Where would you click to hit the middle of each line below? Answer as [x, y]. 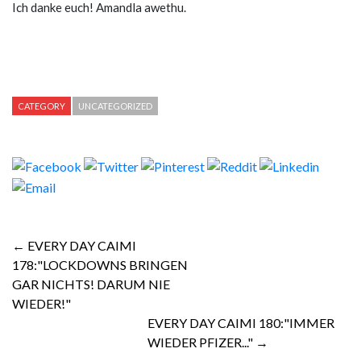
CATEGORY [41, 106]
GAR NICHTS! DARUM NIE [91, 284]
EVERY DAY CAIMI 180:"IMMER [241, 322]
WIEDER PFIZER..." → [208, 342]
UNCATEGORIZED [115, 106]
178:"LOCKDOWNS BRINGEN [100, 264]
